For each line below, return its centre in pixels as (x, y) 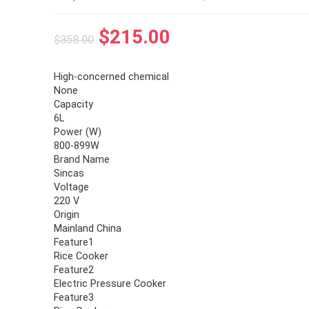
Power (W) (78, 132)
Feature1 (74, 242)
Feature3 (74, 298)
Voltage (72, 187)
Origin (67, 215)
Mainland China (88, 229)
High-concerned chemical (112, 77)
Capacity (74, 104)
